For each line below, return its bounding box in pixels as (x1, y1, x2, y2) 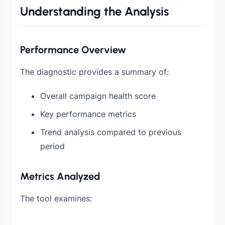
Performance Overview (20, 43, 126, 56)
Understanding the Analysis (20, 4, 169, 19)
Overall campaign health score (40, 90, 156, 101)
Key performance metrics (40, 108, 136, 119)
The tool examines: (20, 193, 92, 203)
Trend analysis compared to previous (40, 127, 181, 137)
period (40, 141, 65, 151)
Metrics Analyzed (20, 170, 100, 182)
